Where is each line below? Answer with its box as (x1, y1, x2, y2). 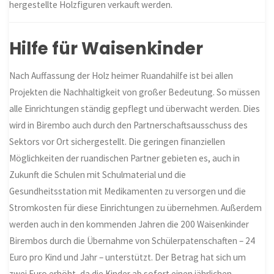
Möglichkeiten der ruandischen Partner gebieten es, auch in (9, 152, 240, 165)
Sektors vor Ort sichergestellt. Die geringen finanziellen (9, 136, 226, 148)
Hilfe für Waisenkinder (9, 37, 204, 61)
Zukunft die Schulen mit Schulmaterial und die (9, 169, 187, 181)
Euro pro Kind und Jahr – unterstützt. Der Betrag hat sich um (9, 251, 246, 264)
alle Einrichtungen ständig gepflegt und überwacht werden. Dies (9, 103, 261, 115)
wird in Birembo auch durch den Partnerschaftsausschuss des (9, 119, 248, 131)
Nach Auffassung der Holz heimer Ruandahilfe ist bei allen (9, 70, 234, 82)
